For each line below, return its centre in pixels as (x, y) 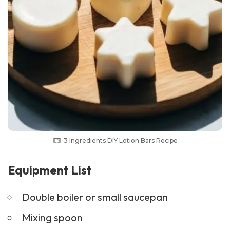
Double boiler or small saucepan (95, 197)
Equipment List (50, 170)
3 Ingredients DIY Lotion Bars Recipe (120, 140)
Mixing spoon (52, 217)
